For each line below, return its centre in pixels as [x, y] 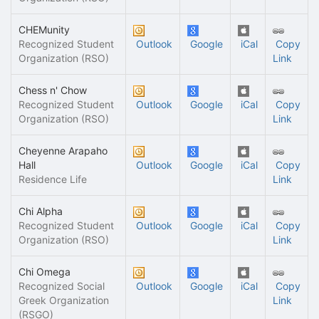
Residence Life [53, 179]
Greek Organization [64, 300]
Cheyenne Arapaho [63, 151]
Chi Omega [45, 272]
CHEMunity [44, 30]
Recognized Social [62, 286]
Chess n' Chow [53, 90]
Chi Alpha [41, 211]
